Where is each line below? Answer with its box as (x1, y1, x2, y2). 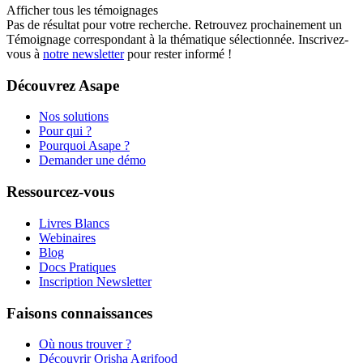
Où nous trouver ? (39, 337, 131, 352)
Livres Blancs (39, 216, 109, 230)
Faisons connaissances (6, 304, 152, 322)
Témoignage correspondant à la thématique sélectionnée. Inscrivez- (6, 32, 348, 46)
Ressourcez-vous (6, 183, 114, 201)
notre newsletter (43, 46, 124, 61)
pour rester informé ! (124, 46, 232, 61)
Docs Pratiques (39, 259, 116, 274)
